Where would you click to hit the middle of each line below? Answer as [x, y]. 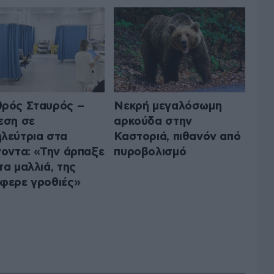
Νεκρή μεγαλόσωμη [168, 106]
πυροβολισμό [150, 152]
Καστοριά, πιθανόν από [177, 136]
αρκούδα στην [153, 121]
